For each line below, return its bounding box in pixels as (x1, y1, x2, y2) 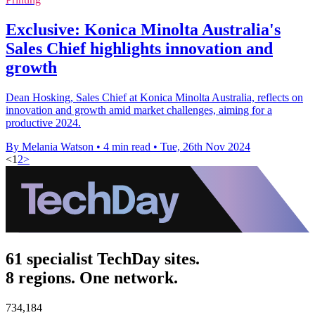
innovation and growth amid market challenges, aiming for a (6, 103, 272, 116)
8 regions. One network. (6, 268, 178, 287)
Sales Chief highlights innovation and (6, 39, 273, 58)
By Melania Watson (6, 140, 94, 153)
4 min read (103, 140, 150, 153)
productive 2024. (6, 116, 81, 129)
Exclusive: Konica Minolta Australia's (6, 20, 281, 39)
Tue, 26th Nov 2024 (160, 140, 250, 153)
